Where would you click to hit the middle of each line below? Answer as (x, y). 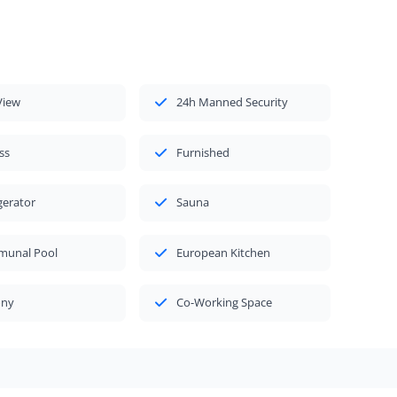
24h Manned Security (233, 102)
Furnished (203, 152)
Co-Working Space (225, 303)
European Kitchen (224, 252)
